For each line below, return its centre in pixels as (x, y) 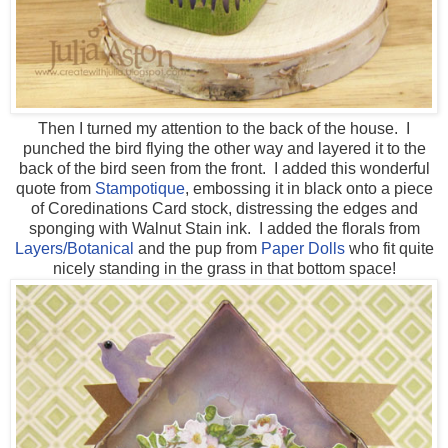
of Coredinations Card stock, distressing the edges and (224, 209)
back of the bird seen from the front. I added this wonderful (224, 169)
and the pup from (197, 249)
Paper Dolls (302, 249)
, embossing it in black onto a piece (308, 189)
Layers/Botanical (74, 249)
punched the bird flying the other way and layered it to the (224, 149)
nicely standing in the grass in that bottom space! (224, 269)
